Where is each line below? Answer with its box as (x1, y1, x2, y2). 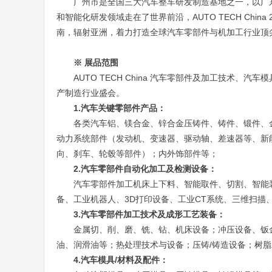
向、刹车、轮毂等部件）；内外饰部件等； (56, 149, 218, 158)
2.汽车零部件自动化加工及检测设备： (73, 164, 217, 174)
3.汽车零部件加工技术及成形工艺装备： (73, 209, 225, 219)
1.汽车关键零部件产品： (73, 103, 166, 113)
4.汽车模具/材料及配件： (73, 255, 168, 265)
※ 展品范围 (73, 58, 118, 67)
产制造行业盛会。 (56, 88, 124, 98)
